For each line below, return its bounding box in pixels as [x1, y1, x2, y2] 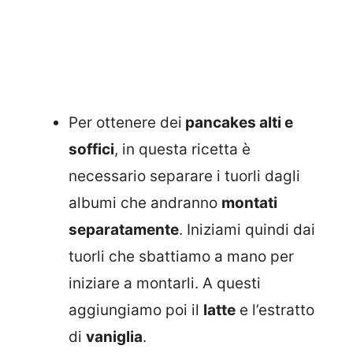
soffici [69, 139, 114, 158]
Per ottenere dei [69, 113, 182, 132]
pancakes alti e [182, 113, 293, 132]
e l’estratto [236, 300, 314, 319]
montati [221, 193, 277, 212]
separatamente [69, 220, 179, 239]
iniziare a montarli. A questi [69, 273, 261, 292]
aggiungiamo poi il [69, 300, 203, 319]
